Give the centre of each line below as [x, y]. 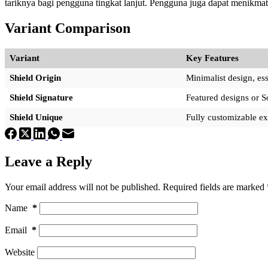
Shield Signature [41, 97]
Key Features [212, 58]
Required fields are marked [215, 187]
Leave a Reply [48, 161]
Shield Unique [36, 117]
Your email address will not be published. [83, 187]
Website [20, 252]
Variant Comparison [68, 28]
